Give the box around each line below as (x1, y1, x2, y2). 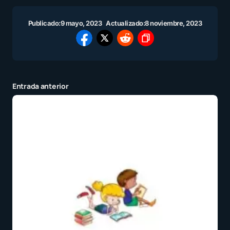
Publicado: (28, 19, 61, 28)
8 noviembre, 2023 (145, 19, 202, 28)
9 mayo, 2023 (60, 19, 102, 28)
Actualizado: (106, 19, 145, 28)
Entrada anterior (12, 81, 69, 91)
